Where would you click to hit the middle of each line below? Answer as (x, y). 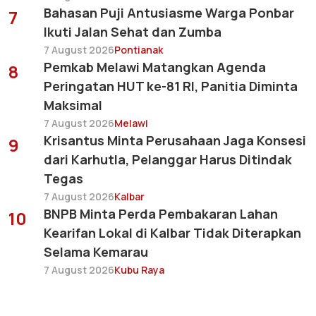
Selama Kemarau (96, 252)
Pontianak (139, 50)
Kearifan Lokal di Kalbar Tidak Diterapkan (172, 233)
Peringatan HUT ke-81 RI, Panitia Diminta (171, 86)
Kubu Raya (139, 270)
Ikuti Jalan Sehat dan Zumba (133, 32)
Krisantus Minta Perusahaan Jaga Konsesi (175, 141)
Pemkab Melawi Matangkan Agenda (155, 67)
